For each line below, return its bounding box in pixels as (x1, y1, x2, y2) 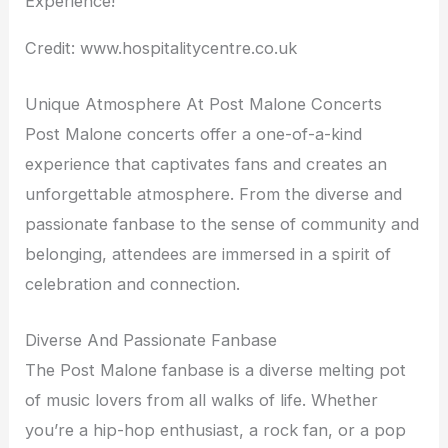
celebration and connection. (25, 273, 241, 294)
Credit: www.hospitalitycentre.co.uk (25, 37, 298, 58)
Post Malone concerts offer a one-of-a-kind (25, 123, 363, 144)
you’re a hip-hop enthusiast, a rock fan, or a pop (25, 420, 407, 441)
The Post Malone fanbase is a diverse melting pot (25, 360, 407, 381)
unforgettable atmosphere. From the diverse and (25, 183, 403, 204)
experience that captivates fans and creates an (25, 153, 388, 174)
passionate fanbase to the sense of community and (25, 213, 420, 234)
